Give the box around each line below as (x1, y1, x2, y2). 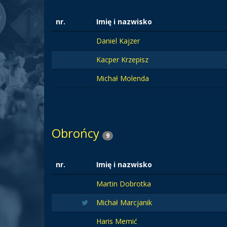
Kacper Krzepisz (96, 55, 148, 64)
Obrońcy (52, 125, 102, 141)
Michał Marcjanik (96, 198, 152, 207)
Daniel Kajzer (96, 36, 140, 46)
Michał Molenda (96, 73, 149, 83)
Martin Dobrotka (96, 179, 151, 188)
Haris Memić (96, 216, 137, 226)
